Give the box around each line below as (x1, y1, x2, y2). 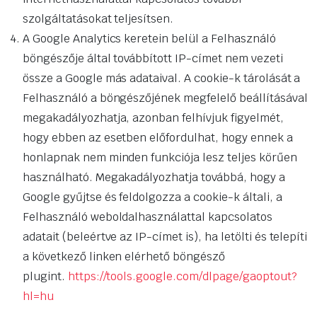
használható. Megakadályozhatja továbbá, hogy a (23, 170, 285, 185)
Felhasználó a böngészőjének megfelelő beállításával (23, 91, 308, 106)
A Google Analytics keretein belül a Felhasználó (23, 31, 276, 47)
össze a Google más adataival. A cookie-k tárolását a (23, 71, 301, 86)
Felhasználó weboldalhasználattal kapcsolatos (23, 209, 272, 225)
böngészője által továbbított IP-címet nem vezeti (23, 51, 283, 67)
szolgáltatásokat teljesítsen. (23, 11, 174, 27)
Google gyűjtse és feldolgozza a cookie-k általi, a (23, 190, 282, 205)
